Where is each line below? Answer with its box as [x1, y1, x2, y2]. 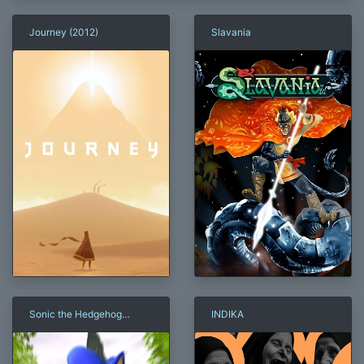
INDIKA [211, 308, 244, 321]
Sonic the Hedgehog [29, 308, 122, 321]
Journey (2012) [29, 25, 98, 38]
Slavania [211, 25, 251, 38]
